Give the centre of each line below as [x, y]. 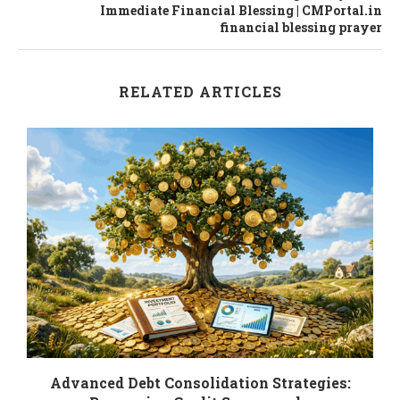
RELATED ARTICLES [200, 91]
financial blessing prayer [301, 27]
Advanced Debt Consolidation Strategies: [200, 383]
